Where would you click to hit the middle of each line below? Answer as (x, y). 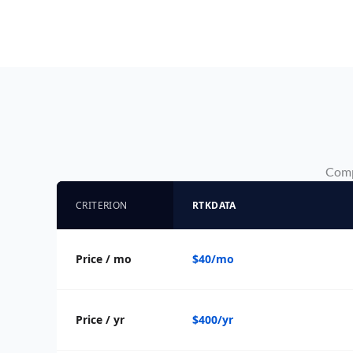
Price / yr (100, 319)
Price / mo (104, 258)
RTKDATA (214, 205)
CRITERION (102, 205)
